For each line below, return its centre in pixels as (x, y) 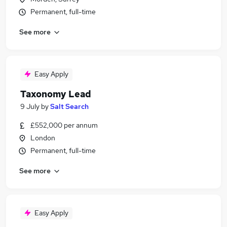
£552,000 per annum (64, 125)
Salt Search (69, 106)
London (43, 138)
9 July (30, 106)
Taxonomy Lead (56, 94)
